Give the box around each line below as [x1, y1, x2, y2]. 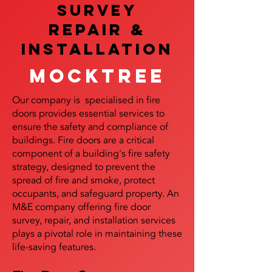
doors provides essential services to [12, 107, 165, 120]
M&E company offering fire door [12, 200, 151, 214]
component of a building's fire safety [12, 147, 170, 160]
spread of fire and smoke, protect [12, 174, 155, 187]
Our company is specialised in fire [12, 93, 160, 107]
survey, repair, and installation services [12, 214, 175, 227]
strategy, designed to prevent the [12, 160, 155, 174]
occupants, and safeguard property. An [12, 187, 179, 200]
